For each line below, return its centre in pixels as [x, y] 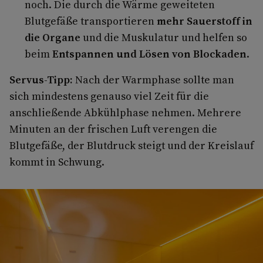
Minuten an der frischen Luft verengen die [113, 129]
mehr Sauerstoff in [203, 21]
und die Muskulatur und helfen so [163, 37]
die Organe [52, 37]
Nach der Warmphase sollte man [154, 79]
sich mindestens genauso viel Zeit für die [109, 96]
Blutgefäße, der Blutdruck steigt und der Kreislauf [131, 145]
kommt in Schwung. [57, 161]
